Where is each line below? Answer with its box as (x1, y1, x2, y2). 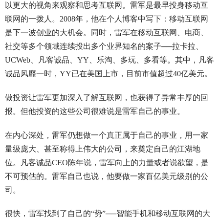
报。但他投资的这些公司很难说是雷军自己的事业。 (4, 107, 185, 115)
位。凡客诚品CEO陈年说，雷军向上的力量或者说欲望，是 (4, 158, 209, 167)
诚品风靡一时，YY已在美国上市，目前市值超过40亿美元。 (4, 69, 212, 78)
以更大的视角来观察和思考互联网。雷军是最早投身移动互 (4, 1, 208, 10)
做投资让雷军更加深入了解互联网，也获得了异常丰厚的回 (4, 93, 208, 102)
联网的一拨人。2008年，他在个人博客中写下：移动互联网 (4, 15, 208, 23)
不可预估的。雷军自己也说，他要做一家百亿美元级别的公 (4, 172, 208, 180)
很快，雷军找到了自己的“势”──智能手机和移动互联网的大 (4, 209, 210, 218)
